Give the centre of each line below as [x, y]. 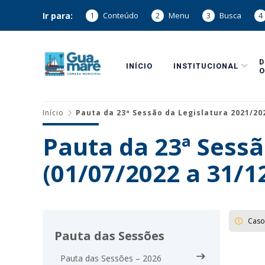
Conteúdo [121, 15]
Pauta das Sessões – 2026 [111, 258]
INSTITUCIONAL [206, 66]
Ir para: [58, 15]
